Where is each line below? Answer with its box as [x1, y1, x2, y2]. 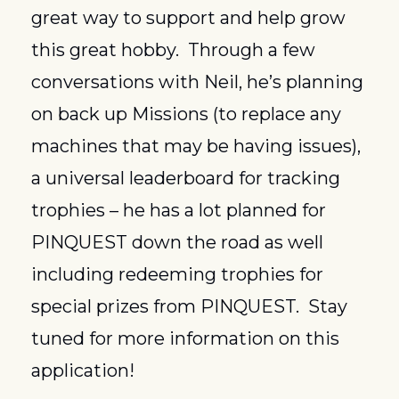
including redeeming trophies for [31, 263, 323, 285]
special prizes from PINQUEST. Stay [31, 295, 347, 317]
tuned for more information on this [31, 327, 339, 349]
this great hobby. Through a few [31, 38, 315, 61]
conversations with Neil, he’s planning [31, 70, 363, 93]
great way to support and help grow [31, 6, 346, 28]
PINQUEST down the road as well [31, 231, 323, 253]
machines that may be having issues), [31, 134, 361, 157]
